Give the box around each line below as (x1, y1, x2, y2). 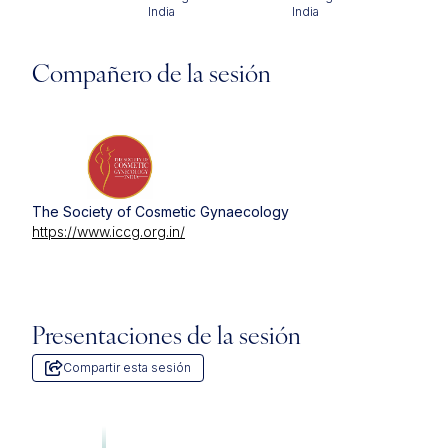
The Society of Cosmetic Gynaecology (32, 203, 289, 221)
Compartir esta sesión (63, 360, 191, 376)
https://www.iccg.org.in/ (32, 223, 185, 241)
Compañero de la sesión (32, 64, 271, 88)
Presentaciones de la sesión (32, 326, 301, 351)
